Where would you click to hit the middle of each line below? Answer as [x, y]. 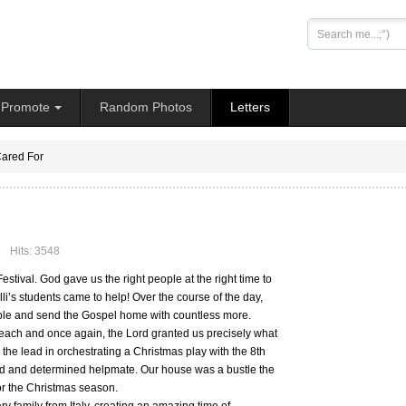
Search [324, 27]
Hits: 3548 [35, 251]
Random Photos [146, 107]
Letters [250, 107]
